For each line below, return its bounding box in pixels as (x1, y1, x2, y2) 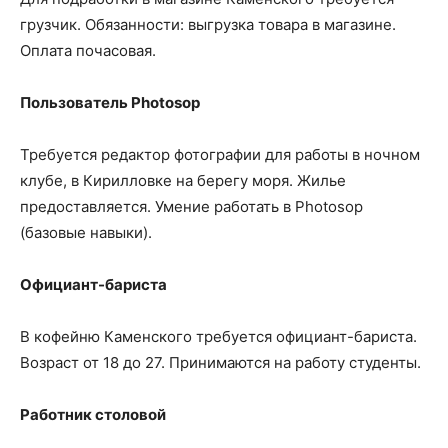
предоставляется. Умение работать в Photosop (20, 196, 363, 216)
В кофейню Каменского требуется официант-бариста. (20, 326, 417, 346)
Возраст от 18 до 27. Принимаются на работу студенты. (20, 352, 421, 372)
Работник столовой (20, 404, 166, 424)
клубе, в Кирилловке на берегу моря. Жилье (20, 170, 346, 190)
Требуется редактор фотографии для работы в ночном (20, 144, 420, 164)
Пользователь (20, 92, 131, 112)
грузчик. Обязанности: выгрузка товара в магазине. (20, 14, 396, 34)
